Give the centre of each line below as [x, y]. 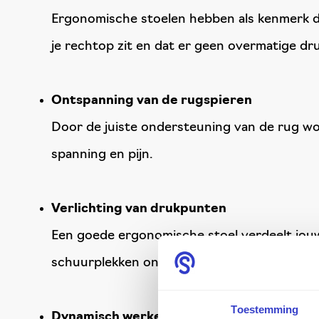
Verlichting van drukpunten [139, 209]
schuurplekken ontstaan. [126, 263]
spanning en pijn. [102, 155]
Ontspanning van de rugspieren [152, 101]
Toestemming [265, 310]
